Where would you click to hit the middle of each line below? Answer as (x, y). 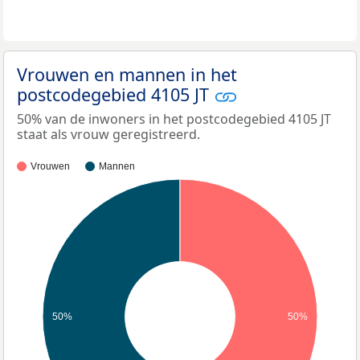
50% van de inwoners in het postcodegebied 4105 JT (174, 119)
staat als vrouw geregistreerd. (108, 135)
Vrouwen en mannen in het (127, 75)
